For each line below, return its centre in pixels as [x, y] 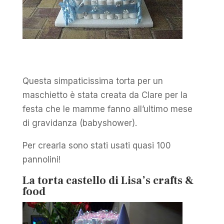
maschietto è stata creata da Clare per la [105, 95]
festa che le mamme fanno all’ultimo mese [107, 109]
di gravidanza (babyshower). [79, 123]
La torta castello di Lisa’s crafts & [108, 180]
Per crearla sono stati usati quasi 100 [96, 145]
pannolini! [41, 159]
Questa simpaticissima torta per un [92, 81]
